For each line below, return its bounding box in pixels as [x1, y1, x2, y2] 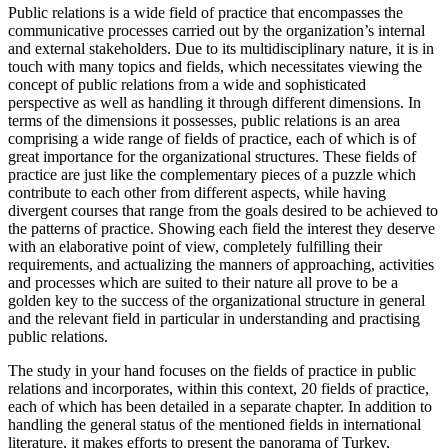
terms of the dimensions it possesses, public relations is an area [8, 129, 400, 147]
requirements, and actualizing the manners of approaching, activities [8, 273, 434, 291]
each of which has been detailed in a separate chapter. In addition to [8, 415, 432, 433]
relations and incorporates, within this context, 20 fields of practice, [8, 397, 429, 415]
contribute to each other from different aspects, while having [8, 201, 386, 219]
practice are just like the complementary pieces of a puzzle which [8, 183, 416, 201]
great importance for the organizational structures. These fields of [8, 165, 416, 183]
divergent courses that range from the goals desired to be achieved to [8, 219, 438, 237]
